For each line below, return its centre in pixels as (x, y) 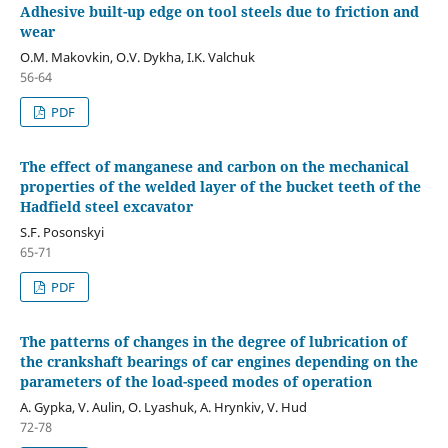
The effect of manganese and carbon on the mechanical (214, 166)
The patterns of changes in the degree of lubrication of (213, 341)
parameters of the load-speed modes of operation (195, 381)
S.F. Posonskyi (61, 231)
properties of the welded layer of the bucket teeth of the (220, 186)
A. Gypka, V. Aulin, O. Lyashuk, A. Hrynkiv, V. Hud (163, 406)
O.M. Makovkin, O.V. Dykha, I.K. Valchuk (137, 56)
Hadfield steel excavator (106, 206)
